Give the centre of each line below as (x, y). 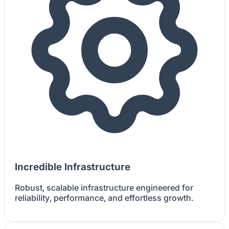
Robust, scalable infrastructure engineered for (104, 187)
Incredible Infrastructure (73, 167)
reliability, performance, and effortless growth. (104, 198)
